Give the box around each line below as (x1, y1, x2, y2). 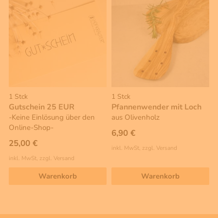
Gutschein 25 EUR (9, 102, 74, 113)
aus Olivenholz (111, 112, 160, 123)
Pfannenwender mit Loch (111, 102, 201, 113)
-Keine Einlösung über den (9, 112, 95, 123)
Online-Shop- (9, 123, 54, 133)
